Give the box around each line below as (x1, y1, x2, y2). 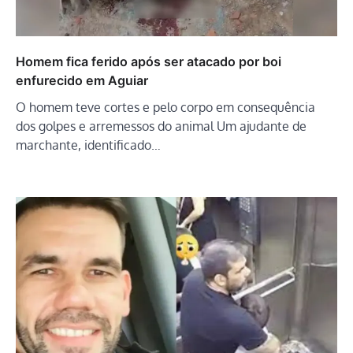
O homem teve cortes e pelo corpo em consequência (16, 98, 315, 115)
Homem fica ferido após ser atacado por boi (16, 53, 281, 69)
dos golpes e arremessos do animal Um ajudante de (16, 117, 307, 134)
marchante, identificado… (16, 136, 161, 153)
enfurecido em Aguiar (16, 72, 148, 88)
